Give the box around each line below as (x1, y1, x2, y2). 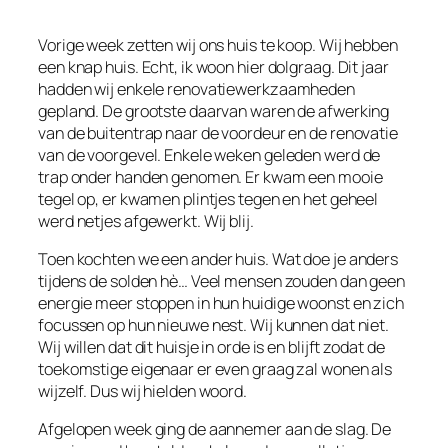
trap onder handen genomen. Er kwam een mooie (38, 165, 383, 188)
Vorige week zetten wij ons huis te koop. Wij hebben (38, 33, 398, 56)
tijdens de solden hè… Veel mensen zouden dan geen (38, 270, 406, 293)
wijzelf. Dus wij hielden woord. (38, 380, 247, 403)
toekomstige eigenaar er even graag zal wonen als (38, 358, 393, 381)
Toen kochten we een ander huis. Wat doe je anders (38, 248, 399, 271)
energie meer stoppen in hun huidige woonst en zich (38, 292, 404, 315)
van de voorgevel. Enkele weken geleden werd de (38, 143, 381, 166)
